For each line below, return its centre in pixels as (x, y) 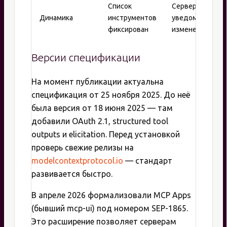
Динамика (56, 17)
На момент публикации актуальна (98, 82)
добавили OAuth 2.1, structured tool (100, 121)
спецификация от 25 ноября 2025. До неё (111, 95)
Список (120, 6)
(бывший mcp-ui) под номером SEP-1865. (110, 209)
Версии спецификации (86, 58)
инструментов (132, 17)
